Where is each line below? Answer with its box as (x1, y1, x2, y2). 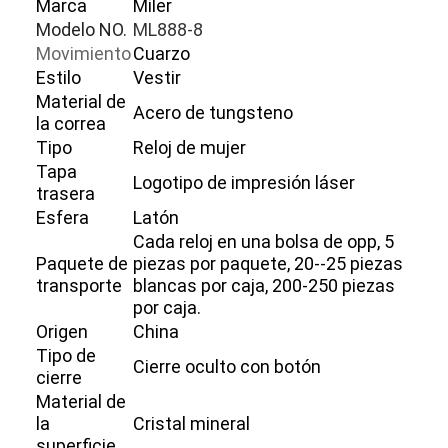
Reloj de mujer (133, 136, 247, 158)
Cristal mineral (133, 412, 251, 434)
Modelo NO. (36, 18, 128, 40)
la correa (36, 112, 107, 134)
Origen (36, 320, 89, 342)
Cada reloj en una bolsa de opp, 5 (133, 230, 395, 252)
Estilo (36, 66, 82, 88)
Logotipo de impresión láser (133, 171, 356, 193)
